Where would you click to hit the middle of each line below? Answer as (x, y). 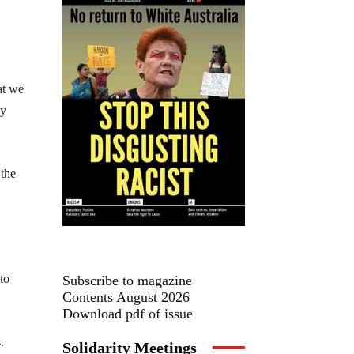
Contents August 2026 (126, 297)
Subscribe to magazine (127, 280)
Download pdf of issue (128, 313)
